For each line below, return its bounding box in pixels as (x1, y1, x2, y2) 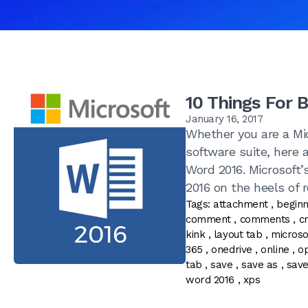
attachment (213, 198, 268, 211)
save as (241, 258, 278, 272)
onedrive (211, 243, 252, 256)
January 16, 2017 (186, 113, 263, 126)
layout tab (213, 228, 263, 241)
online (261, 243, 289, 256)
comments (239, 213, 290, 226)
